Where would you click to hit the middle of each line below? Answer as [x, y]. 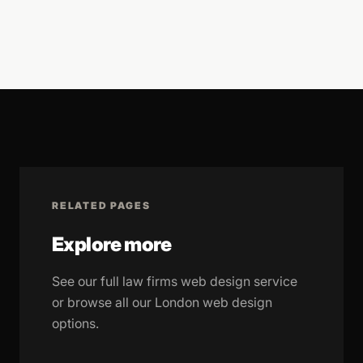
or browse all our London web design [162, 302]
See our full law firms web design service [175, 281]
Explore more [112, 244]
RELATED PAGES [101, 205]
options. [75, 323]
